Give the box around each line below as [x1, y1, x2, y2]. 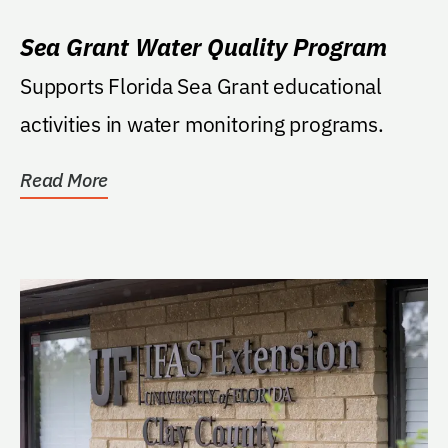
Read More [20, 167, 109, 192]
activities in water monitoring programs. [20, 109, 384, 138]
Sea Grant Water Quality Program [20, 30, 387, 63]
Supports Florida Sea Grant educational [20, 71, 383, 100]
